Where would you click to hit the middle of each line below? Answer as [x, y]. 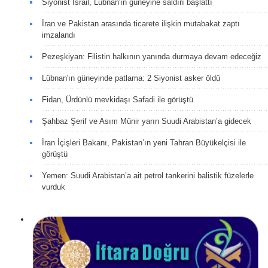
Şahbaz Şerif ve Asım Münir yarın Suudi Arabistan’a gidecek [147, 121]
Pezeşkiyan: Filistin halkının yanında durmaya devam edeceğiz [152, 56]
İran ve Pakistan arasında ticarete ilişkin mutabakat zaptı [141, 23]
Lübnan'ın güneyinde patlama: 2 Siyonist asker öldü [131, 78]
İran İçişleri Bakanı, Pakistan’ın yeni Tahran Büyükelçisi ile [144, 142]
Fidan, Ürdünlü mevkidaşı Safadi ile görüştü [118, 99]
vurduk [54, 187]
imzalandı [59, 35]
